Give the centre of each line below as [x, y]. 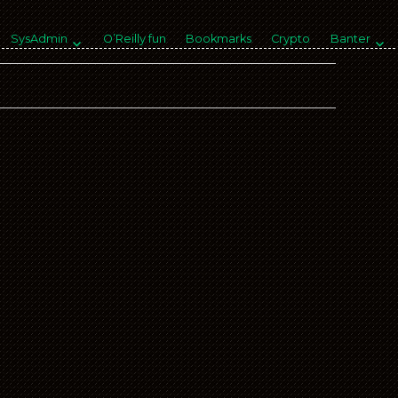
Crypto [291, 39]
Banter [350, 39]
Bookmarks [219, 39]
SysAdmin [39, 39]
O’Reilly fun [134, 39]
